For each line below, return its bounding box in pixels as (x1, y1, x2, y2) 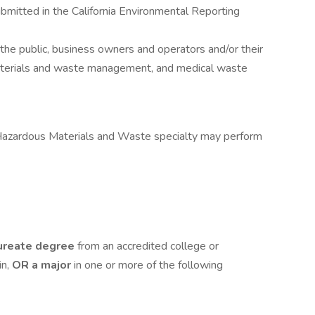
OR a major (12, 257, 74, 273)
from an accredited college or (77, 238, 219, 254)
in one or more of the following (74, 257, 223, 273)
